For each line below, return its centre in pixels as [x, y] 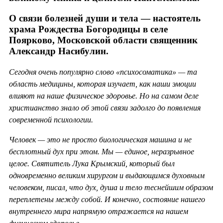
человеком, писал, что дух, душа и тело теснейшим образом [111, 187]
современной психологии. [51, 119]
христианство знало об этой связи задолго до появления [105, 108]
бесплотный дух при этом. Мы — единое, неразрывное [102, 151]
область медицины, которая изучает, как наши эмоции [103, 84]
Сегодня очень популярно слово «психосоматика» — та [103, 72]
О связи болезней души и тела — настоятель [105, 18]
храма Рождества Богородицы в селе [88, 29]
